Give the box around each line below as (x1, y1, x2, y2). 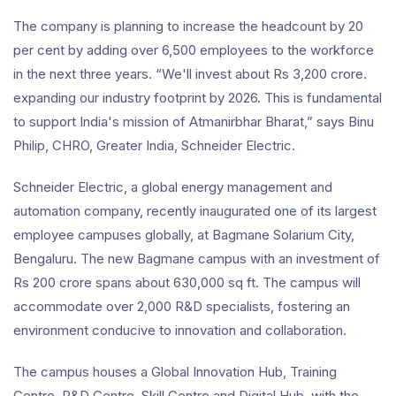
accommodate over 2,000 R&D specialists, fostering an (13, 298, 350, 315)
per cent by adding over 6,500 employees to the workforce (13, 42, 374, 58)
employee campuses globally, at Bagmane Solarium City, (13, 226, 354, 243)
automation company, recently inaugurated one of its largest (13, 202, 377, 219)
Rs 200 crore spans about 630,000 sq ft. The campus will (13, 274, 361, 291)
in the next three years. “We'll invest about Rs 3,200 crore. (13, 65, 367, 82)
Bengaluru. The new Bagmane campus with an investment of (13, 250, 380, 267)
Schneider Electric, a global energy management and (13, 179, 332, 195)
